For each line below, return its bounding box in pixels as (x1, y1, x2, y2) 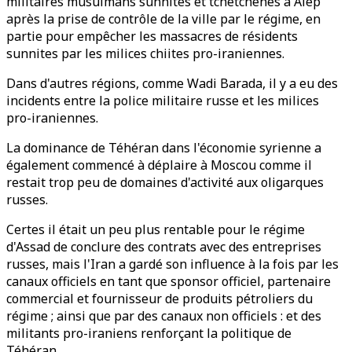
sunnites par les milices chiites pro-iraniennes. (6, 45, 284, 62)
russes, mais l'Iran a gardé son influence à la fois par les (6, 255, 339, 273)
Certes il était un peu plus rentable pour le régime (6, 221, 305, 238)
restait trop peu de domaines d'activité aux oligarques (6, 174, 324, 191)
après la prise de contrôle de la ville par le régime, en (6, 10, 321, 27)
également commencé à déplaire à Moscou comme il (6, 156, 312, 174)
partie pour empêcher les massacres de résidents (6, 27, 298, 45)
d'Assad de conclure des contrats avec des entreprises (6, 238, 321, 255)
